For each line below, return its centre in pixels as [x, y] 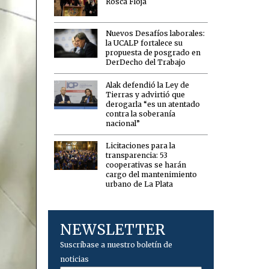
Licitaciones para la [141, 146]
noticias [75, 259]
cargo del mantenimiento [152, 175]
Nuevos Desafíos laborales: [156, 34]
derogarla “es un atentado [153, 104]
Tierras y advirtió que [146, 94]
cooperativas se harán [146, 165]
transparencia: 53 [137, 156]
